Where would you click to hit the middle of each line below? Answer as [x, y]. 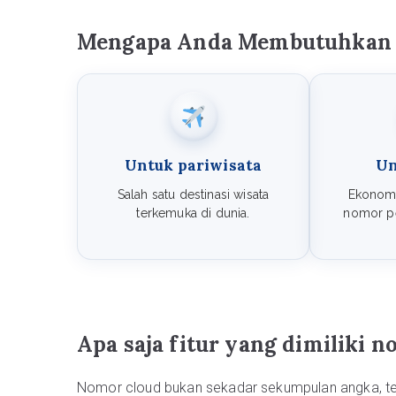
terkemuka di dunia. [193, 213]
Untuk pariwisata [193, 165]
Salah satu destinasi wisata [193, 194]
